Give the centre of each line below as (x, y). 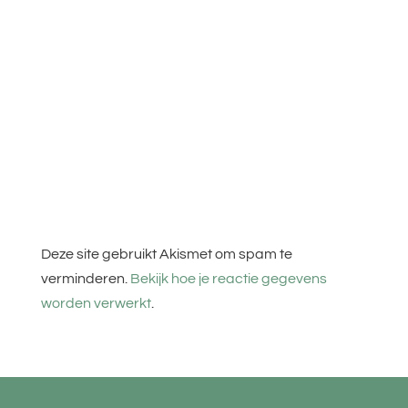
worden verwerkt (96, 303)
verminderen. (85, 278)
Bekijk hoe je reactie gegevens (228, 278)
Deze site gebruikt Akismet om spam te (166, 254)
